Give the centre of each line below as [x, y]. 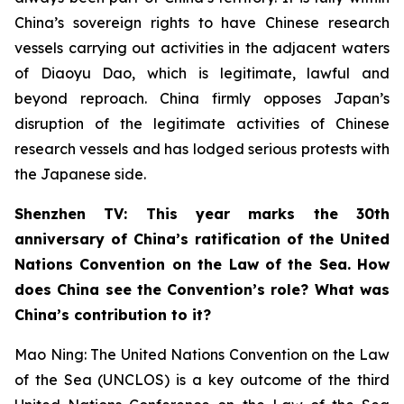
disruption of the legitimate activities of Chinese [202, 123]
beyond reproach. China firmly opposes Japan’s [202, 98]
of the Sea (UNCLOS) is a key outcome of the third [202, 379]
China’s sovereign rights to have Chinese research [202, 22]
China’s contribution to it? [113, 314]
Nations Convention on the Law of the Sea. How [202, 264]
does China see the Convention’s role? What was [202, 289]
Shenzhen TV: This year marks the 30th [202, 213]
